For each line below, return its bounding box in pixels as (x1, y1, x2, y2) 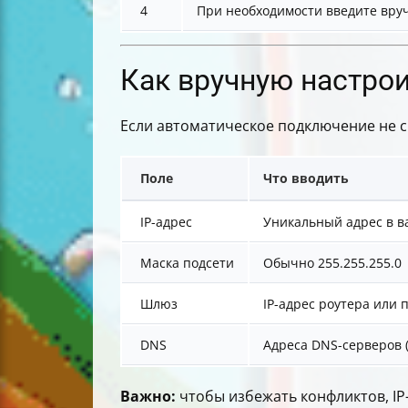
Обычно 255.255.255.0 (263, 254, 402, 272)
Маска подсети (140, 254, 234, 272)
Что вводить (263, 169, 349, 188)
